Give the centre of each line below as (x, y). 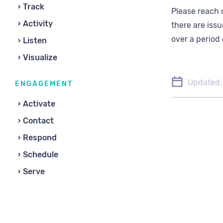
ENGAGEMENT (44, 84)
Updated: (205, 82)
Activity (38, 24)
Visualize (40, 57)
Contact (38, 121)
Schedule (41, 155)
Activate (39, 104)
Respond (40, 138)
